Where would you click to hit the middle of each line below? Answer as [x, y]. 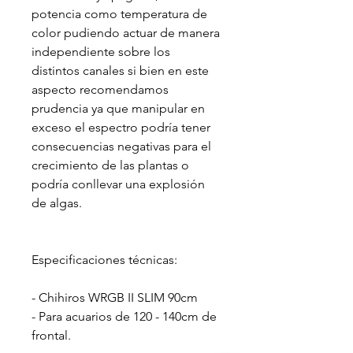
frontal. [51, 335]
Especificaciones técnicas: [104, 259]
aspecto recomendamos [100, 89]
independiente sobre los [101, 51]
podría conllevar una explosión [118, 184]
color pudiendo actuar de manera [126, 32]
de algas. [57, 203]
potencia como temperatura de [119, 13]
